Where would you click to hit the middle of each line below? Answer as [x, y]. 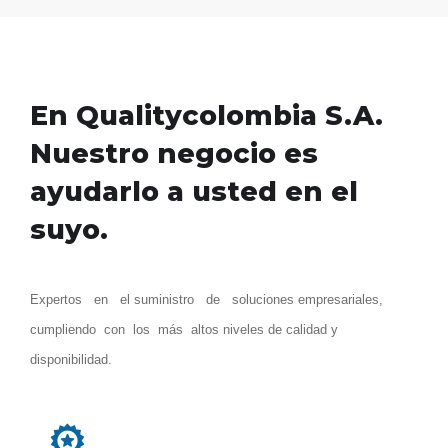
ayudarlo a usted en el [194, 192]
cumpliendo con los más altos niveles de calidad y [184, 330]
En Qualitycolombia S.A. [206, 116]
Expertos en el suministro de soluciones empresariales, [206, 300]
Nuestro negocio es [174, 154]
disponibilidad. [71, 360]
